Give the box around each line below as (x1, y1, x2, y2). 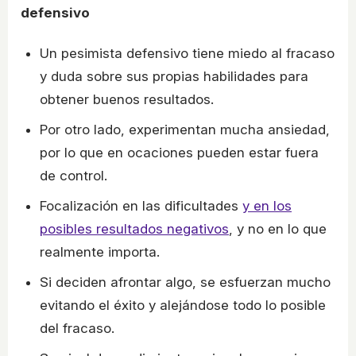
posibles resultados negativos (40, 221, 229, 238)
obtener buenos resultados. (40, 91, 214, 108)
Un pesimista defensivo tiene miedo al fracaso (40, 45, 335, 62)
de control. (40, 168, 107, 184)
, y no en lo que (229, 221, 327, 238)
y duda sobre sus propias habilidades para (40, 68, 308, 85)
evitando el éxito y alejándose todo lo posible (40, 297, 326, 314)
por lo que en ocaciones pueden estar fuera (40, 145, 319, 161)
